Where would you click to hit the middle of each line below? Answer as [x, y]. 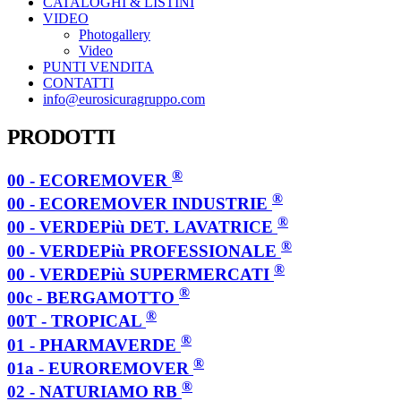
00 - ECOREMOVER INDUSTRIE [137, 204]
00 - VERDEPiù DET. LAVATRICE [140, 227]
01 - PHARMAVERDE [92, 345]
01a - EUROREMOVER [98, 368]
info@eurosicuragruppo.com [124, 98]
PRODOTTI [61, 137]
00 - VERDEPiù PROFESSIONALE [142, 251]
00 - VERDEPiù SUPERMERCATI [138, 274]
